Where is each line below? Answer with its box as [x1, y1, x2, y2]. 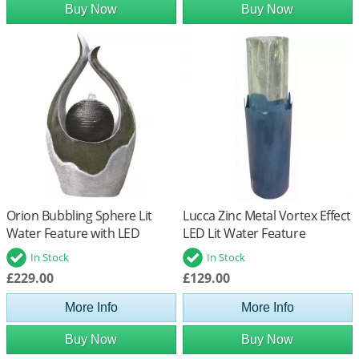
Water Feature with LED [6, 224, 140, 243]
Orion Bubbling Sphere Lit [6, 207, 152, 225]
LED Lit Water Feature [183, 224, 306, 243]
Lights [6, 242, 40, 260]
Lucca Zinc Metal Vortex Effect [183, 207, 351, 225]
